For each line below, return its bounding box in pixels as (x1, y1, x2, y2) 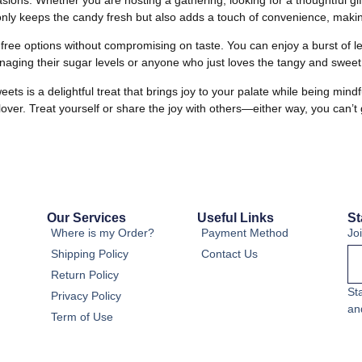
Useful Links (197, 210, 274, 225)
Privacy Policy (51, 288, 121, 302)
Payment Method (201, 225, 288, 239)
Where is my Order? (51, 225, 154, 239)
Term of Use (51, 309, 113, 323)
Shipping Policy (51, 246, 128, 260)
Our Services (47, 210, 126, 225)
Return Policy (51, 267, 119, 281)
